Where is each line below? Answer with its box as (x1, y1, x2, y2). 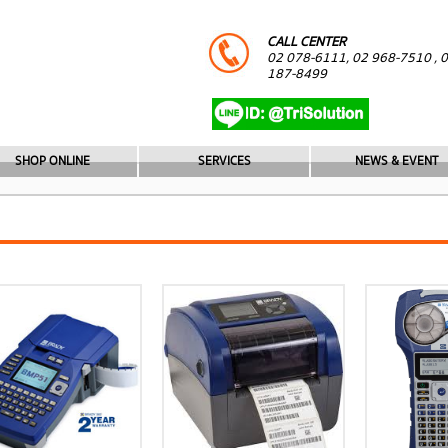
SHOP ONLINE (14, 152, 90, 171)
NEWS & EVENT (354, 152, 438, 171)
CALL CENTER (267, 32, 347, 52)
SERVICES (197, 152, 251, 171)
